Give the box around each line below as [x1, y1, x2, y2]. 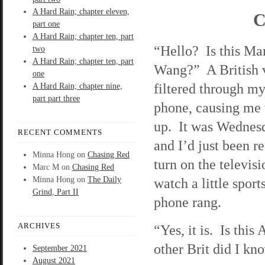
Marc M [33, 163, 59, 172]
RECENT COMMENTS [18, 128, 102, 137]
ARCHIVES [18, 221, 60, 230]
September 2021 [33, 244, 87, 253]
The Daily [88, 175, 121, 184]
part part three [33, 94, 80, 103]
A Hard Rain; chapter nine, [33, 82, 122, 91]
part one [33, 20, 60, 28]
